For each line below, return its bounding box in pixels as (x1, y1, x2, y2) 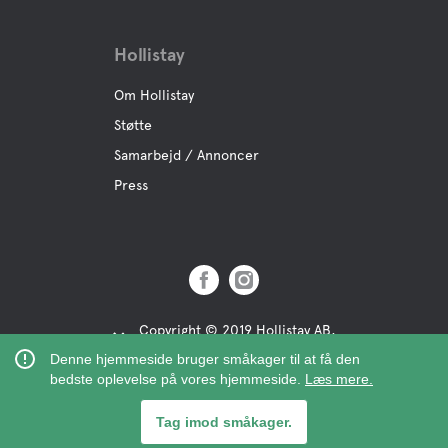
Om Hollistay (114, 87, 194, 103)
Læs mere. (305, 371, 373, 387)
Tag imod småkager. (156, 414, 292, 430)
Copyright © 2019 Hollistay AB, (139, 322, 335, 338)
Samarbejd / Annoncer (114, 147, 259, 163)
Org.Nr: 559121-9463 (139, 342, 270, 358)
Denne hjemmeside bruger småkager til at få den (50, 351, 360, 367)
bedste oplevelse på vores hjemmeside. (50, 371, 305, 387)
